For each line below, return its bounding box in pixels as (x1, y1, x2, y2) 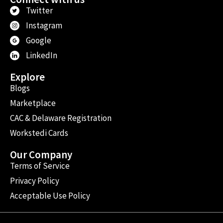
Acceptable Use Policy (10, 190, 90, 201)
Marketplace (10, 97, 56, 109)
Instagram (25, 19, 62, 31)
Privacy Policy (10, 175, 59, 186)
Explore (10, 70, 45, 84)
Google (25, 34, 51, 46)
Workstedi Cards (10, 127, 68, 138)
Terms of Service (10, 160, 70, 171)
